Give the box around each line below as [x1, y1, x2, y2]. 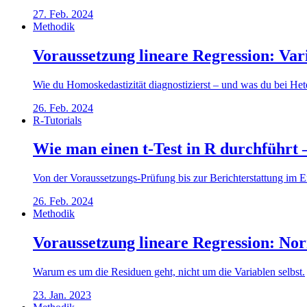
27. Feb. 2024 [33, 8, 93, 20]
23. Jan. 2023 [33, 289, 91, 302]
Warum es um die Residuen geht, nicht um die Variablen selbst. [33, 266, 305, 278]
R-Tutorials [33, 114, 82, 126]
